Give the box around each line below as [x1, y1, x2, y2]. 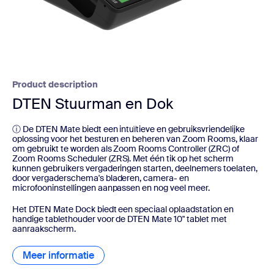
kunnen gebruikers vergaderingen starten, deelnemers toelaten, [12, 163, 257, 174]
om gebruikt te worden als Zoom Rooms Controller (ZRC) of [12, 143, 239, 155]
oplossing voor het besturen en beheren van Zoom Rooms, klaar [12, 133, 258, 145]
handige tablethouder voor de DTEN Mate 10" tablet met [12, 213, 227, 225]
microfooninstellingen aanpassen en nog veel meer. [12, 182, 210, 194]
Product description [12, 78, 98, 90]
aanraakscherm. [12, 223, 76, 235]
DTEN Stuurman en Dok [12, 94, 173, 113]
